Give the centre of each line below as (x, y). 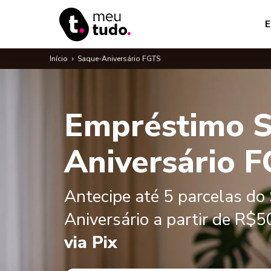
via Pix (91, 243)
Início (59, 59)
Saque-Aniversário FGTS (119, 59)
